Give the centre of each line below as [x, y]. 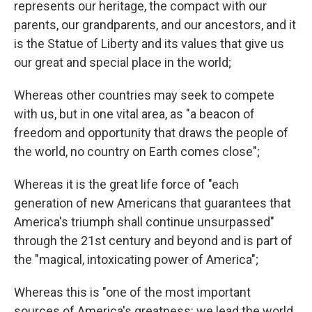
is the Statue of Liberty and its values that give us [149, 44]
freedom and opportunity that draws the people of [151, 133]
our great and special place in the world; [123, 63]
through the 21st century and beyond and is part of [153, 241]
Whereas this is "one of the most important [132, 292]
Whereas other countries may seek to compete [144, 95]
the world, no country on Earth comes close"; [137, 152]
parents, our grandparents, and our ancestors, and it [155, 25]
